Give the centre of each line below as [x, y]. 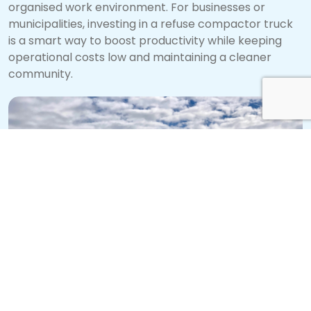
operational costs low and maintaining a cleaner [140, 58]
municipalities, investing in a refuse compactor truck [151, 24]
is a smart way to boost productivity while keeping [145, 41]
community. [41, 74]
